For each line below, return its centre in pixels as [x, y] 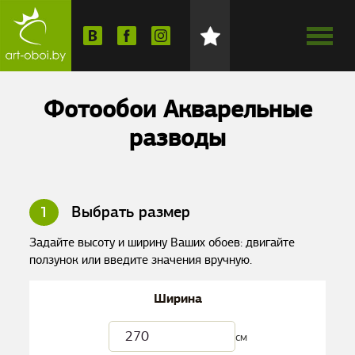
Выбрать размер [129, 212]
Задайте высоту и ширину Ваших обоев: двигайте [162, 242]
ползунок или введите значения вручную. [141, 260]
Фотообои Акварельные [177, 109]
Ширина [177, 298]
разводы [177, 137]
